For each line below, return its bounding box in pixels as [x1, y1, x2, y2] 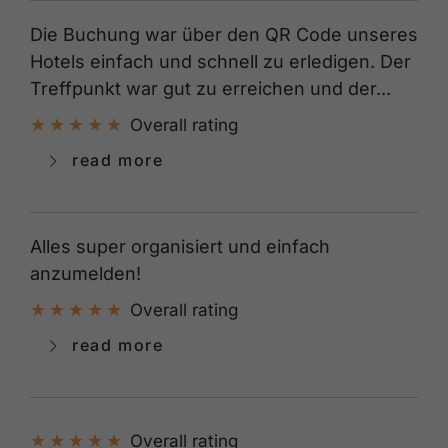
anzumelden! [30, 262, 141, 284]
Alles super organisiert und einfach [30, 235, 330, 257]
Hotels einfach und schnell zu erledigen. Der [30, 50, 411, 72]
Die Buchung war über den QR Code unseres [30, 23, 418, 45]
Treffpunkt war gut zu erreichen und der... [30, 77, 391, 99]
